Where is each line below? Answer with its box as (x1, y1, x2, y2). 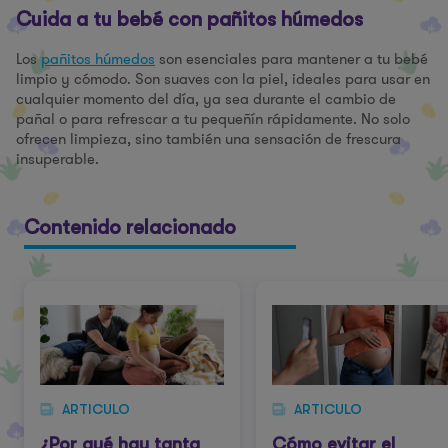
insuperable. (16, 148, 99, 170)
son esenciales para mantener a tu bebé (155, 48, 428, 70)
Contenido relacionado (24, 216, 236, 239)
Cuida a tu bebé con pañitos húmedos (16, 8, 363, 31)
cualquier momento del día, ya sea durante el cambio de (16, 88, 396, 110)
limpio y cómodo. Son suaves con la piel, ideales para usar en (16, 68, 430, 90)
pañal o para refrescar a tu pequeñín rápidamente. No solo (16, 108, 410, 130)
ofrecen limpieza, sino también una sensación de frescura (16, 128, 401, 150)
